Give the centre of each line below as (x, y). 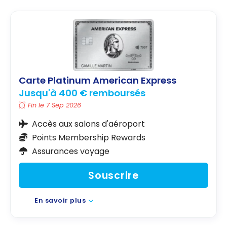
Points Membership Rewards (88, 137)
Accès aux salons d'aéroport (88, 124)
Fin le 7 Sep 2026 (55, 105)
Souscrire (113, 175)
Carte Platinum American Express (98, 81)
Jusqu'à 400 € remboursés (82, 93)
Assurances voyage (70, 151)
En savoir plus (60, 201)
